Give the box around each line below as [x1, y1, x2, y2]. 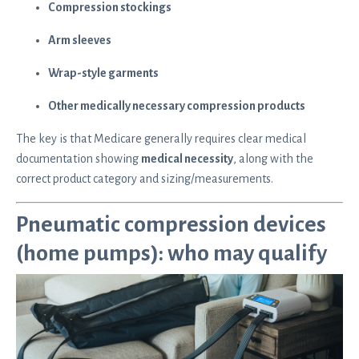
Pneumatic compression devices [16, 212, 326, 236]
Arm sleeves [48, 33, 111, 46]
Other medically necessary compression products [48, 99, 305, 112]
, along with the [233, 151, 313, 165]
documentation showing [16, 151, 141, 165]
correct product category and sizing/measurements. [16, 171, 273, 185]
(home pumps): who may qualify [16, 240, 327, 265]
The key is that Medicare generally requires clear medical [16, 131, 306, 145]
